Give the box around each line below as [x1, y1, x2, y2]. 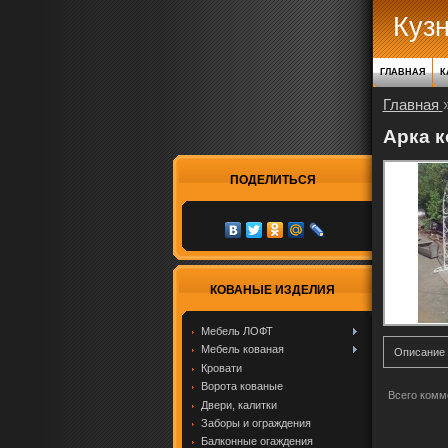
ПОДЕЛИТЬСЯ [229, 173, 316, 187]
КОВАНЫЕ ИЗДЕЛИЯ [210, 283, 335, 297]
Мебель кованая [200, 343, 284, 356]
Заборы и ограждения [200, 416, 311, 429]
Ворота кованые [200, 380, 283, 393]
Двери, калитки [200, 398, 277, 411]
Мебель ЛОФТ [200, 325, 273, 337]
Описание [393, 346, 445, 358]
